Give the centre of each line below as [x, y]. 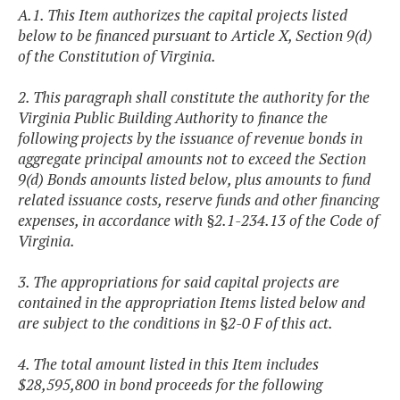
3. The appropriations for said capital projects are [179, 282]
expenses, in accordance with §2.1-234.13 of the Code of [198, 221]
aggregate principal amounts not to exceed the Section [192, 159]
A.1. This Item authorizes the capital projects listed [183, 15]
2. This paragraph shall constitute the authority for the [194, 97]
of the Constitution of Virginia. [117, 56]
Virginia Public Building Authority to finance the [173, 118]
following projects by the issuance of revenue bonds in [190, 138]
